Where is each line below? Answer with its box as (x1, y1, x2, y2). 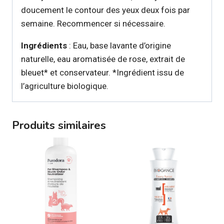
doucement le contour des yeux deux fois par (21, 4, 190, 15)
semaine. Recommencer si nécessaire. (21, 18, 165, 28)
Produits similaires (12, 117, 106, 133)
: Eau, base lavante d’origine (69, 40, 171, 50)
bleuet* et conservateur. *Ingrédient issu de (21, 67, 184, 77)
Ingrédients (21, 40, 69, 50)
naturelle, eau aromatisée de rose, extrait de (21, 53, 185, 64)
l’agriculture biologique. (21, 80, 108, 91)
